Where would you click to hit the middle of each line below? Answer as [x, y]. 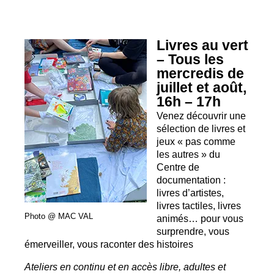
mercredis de [201, 73]
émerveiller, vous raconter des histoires [109, 244]
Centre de [178, 167]
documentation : [191, 180]
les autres [178, 154]
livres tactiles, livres [199, 205]
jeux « [170, 141]
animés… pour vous [200, 218]
